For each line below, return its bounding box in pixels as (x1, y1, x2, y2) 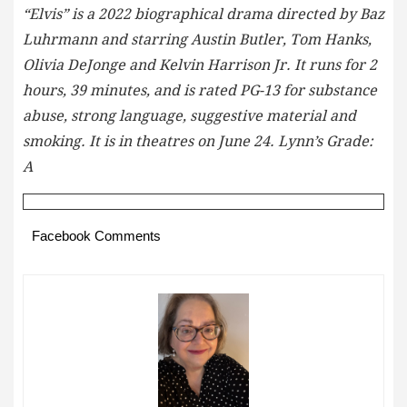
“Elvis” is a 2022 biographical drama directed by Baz (23, 5, 384, 23)
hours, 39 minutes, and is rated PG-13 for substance (23, 81, 377, 99)
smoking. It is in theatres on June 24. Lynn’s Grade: (23, 132, 373, 150)
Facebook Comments (32, 227, 161, 243)
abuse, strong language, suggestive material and (23, 106, 356, 124)
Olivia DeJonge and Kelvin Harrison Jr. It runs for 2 (23, 55, 377, 74)
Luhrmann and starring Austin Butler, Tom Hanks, (23, 30, 372, 48)
